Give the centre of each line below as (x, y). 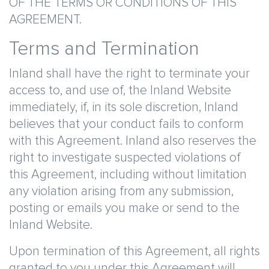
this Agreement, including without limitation (128, 174)
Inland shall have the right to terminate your (129, 74)
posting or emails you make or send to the (124, 208)
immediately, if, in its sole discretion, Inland (124, 107)
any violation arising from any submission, (121, 191)
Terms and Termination (104, 49)
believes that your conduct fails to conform (126, 124)
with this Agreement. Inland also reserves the (133, 141)
